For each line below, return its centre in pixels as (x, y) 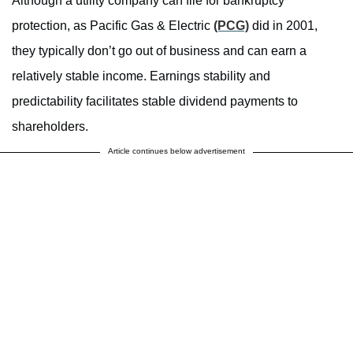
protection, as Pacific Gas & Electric (113, 25)
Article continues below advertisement (176, 150)
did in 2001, (283, 25)
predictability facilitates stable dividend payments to (155, 101)
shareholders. (50, 126)
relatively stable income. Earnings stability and (141, 76)
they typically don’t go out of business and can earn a (159, 50)
